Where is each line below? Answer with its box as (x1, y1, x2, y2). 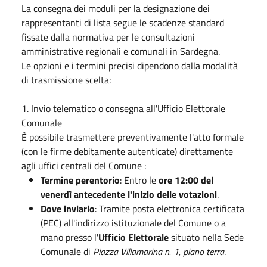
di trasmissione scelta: (21, 72, 111, 87)
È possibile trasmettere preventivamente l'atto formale (21, 129, 244, 144)
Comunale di (41, 244, 93, 259)
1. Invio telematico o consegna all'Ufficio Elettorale (21, 101, 225, 116)
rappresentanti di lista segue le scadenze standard (21, 15, 224, 30)
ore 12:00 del (159, 172, 213, 187)
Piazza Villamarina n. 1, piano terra (93, 244, 224, 259)
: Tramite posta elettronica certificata (95, 201, 244, 216)
